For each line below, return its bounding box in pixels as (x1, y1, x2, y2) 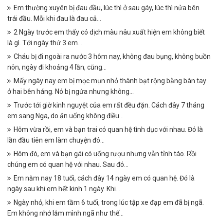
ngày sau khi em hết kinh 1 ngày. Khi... (7, 185, 120, 193)
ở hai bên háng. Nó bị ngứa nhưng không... (7, 88, 134, 95)
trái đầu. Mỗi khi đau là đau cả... (7, 15, 101, 22)
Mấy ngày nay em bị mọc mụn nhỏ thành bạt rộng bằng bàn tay (14, 77, 206, 85)
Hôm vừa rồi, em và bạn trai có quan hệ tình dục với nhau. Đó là (14, 126, 203, 133)
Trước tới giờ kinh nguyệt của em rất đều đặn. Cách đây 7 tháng (14, 101, 204, 109)
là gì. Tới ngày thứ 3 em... (7, 39, 82, 47)
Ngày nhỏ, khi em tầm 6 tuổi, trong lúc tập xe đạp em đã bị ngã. (14, 199, 204, 206)
